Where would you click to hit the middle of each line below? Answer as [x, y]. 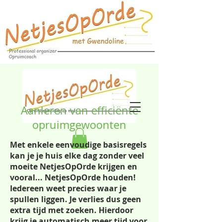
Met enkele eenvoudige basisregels [78, 144]
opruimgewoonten [79, 124]
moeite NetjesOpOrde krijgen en [74, 166]
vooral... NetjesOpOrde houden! [73, 177]
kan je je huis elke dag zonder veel [77, 155]
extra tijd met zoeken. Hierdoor [72, 210]
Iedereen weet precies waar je [68, 188]
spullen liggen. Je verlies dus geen [76, 199]
